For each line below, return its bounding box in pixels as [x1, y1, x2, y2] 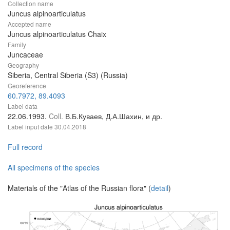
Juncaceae [8, 49, 43, 60]
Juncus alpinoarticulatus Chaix [8, 29, 106, 40]
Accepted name [8, 20, 51, 29]
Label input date [8, 122, 54, 131]
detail [151, 183, 168, 194]
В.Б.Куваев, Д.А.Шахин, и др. [65, 111, 162, 122]
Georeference [8, 81, 46, 90]
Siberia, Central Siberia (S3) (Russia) [8, 70, 128, 81]
